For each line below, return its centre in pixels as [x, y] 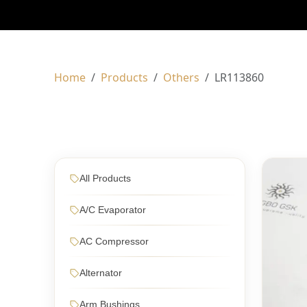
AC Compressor [114, 241]
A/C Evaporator [113, 210]
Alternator [101, 273]
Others [182, 77]
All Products [106, 178]
